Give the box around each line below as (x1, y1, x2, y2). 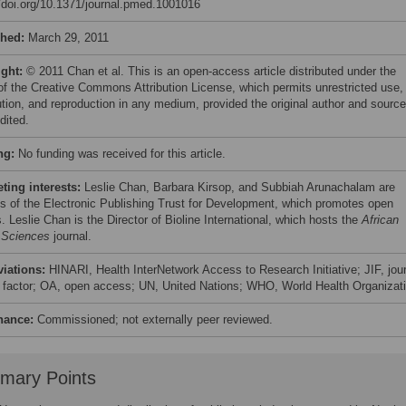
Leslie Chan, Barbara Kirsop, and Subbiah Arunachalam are (84, 180, 395, 194)
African (362, 213, 399, 227)
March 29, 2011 (28, 31, 109, 44)
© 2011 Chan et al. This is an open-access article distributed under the (26, 64, 396, 78)
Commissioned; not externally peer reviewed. (34, 313, 273, 326)
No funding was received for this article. (18, 147, 226, 160)
